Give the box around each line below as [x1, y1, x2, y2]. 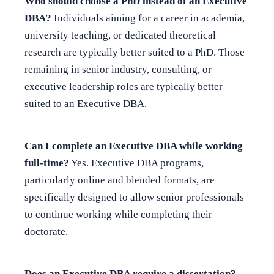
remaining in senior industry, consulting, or [24, 64, 212, 76]
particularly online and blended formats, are [24, 174, 215, 187]
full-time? [24, 157, 69, 169]
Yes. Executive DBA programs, [69, 157, 204, 169]
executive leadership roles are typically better [24, 81, 223, 93]
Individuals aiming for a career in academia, [51, 12, 245, 24]
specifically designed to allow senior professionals [24, 191, 244, 204]
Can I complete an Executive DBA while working [24, 140, 243, 152]
